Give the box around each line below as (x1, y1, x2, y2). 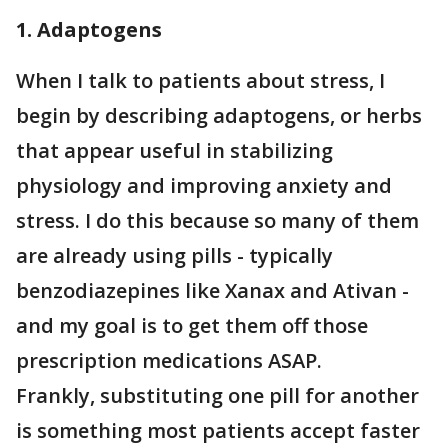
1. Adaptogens (16, 16, 162, 43)
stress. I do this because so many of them (16, 207, 419, 234)
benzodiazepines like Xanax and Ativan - (16, 277, 409, 304)
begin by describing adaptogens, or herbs (16, 102, 422, 129)
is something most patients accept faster (16, 417, 420, 444)
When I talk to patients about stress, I (16, 67, 385, 94)
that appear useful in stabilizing (16, 137, 333, 164)
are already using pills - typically (16, 242, 333, 269)
